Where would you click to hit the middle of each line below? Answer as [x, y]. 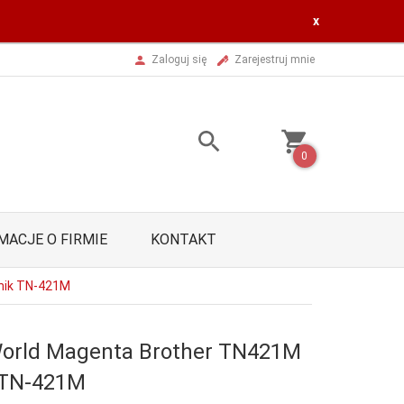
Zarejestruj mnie [275, 59]
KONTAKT [184, 239]
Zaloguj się [179, 59]
